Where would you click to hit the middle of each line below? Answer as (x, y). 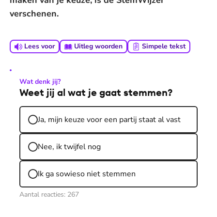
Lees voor (39, 46)
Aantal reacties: (43, 194)
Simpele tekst (164, 46)
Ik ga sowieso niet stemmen (87, 174)
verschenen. (34, 14)
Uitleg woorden (98, 46)
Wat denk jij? (40, 82)
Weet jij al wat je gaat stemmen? (96, 92)
